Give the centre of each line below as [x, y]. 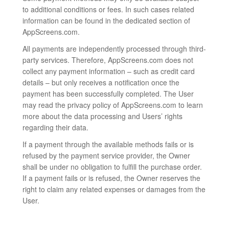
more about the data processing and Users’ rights [102, 116]
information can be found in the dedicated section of [106, 20]
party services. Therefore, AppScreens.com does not [108, 60]
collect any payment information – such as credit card [109, 71]
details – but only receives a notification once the [101, 82]
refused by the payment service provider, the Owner [106, 155]
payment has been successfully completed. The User [108, 94]
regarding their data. [55, 127]
